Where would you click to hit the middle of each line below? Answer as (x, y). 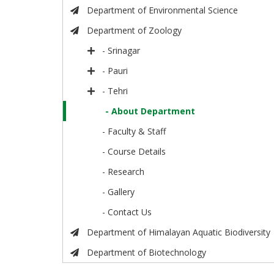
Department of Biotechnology (146, 253)
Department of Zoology (134, 31)
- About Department (150, 111)
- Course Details (134, 152)
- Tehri (115, 91)
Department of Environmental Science (162, 10)
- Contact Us (127, 212)
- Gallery (119, 192)
